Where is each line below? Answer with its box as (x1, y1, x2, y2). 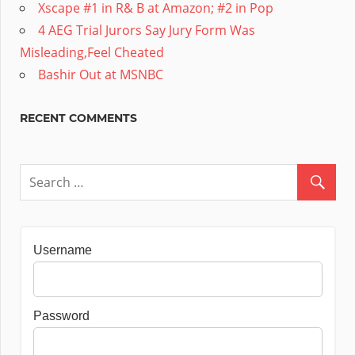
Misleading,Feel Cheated (20, 43, 164, 61)
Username (33, 242, 92, 257)
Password (33, 308, 90, 323)
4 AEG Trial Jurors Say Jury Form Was (38, 21, 255, 39)
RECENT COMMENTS (20, 110, 137, 125)
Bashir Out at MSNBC (38, 65, 163, 83)
